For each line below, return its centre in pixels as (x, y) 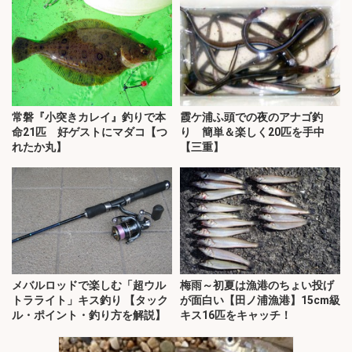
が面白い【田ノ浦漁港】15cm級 (260, 301)
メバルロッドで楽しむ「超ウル (89, 286)
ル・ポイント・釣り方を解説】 (89, 315)
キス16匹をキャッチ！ (236, 315)
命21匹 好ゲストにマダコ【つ (90, 132)
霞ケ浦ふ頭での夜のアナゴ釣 (251, 117)
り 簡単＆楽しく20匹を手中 (252, 132)
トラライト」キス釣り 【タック (90, 301)
